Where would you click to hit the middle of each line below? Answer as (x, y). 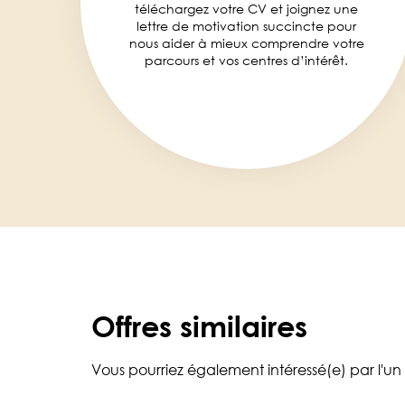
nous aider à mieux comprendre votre (246, 43)
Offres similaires (199, 325)
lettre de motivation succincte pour (246, 26)
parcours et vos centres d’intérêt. (246, 60)
